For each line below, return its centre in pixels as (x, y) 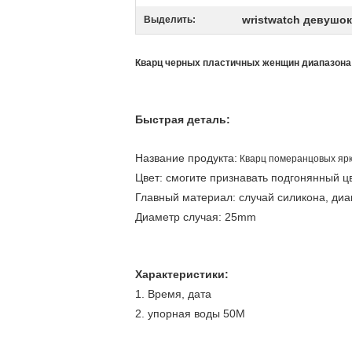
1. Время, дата (173, 294)
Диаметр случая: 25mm (196, 217)
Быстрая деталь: (183, 119)
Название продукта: (186, 158)
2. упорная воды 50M (190, 313)
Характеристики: (182, 274)
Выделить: (170, 20)
